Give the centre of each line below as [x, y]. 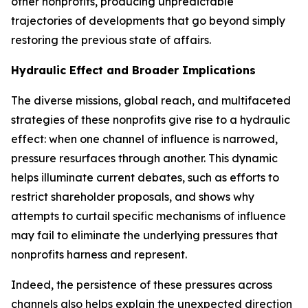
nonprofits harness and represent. [99, 254]
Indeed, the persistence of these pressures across [142, 285]
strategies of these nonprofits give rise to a [125, 120]
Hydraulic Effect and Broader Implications [133, 70]
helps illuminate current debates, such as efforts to [145, 177]
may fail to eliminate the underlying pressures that [144, 235]
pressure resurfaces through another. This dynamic [144, 158]
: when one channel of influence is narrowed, [161, 139]
